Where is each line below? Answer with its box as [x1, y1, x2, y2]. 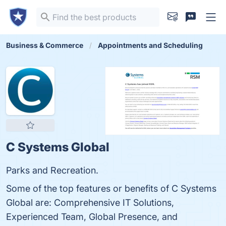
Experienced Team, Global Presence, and [6, 211, 178, 222]
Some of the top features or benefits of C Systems [6, 183, 216, 194]
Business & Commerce [6, 41, 83, 49]
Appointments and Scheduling [98, 41, 203, 49]
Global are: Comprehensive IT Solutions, [6, 197, 174, 208]
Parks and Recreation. [6, 165, 98, 176]
